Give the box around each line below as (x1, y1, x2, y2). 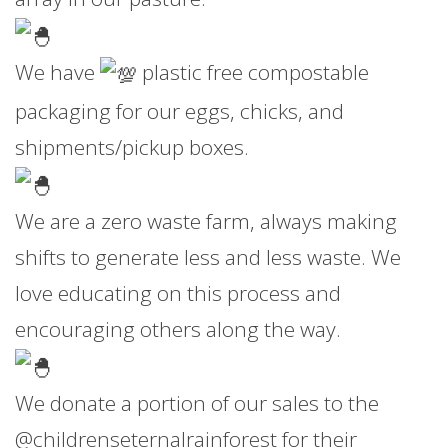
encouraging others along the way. (15, 315, 341, 343)
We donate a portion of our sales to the (15, 389, 379, 418)
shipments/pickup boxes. (15, 132, 249, 161)
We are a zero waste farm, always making (15, 207, 397, 235)
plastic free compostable (137, 58, 369, 87)
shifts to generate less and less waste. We (15, 243, 401, 271)
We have (15, 58, 100, 87)
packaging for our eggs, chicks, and (15, 96, 344, 125)
